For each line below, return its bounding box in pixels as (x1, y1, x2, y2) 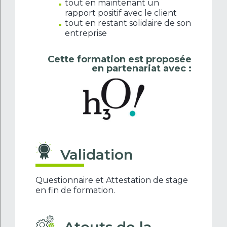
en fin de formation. (35, 185, 115, 195)
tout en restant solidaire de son (65, 18, 192, 28)
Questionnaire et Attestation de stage (35, 175, 188, 185)
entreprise (65, 28, 107, 38)
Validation (60, 145, 133, 163)
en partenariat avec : (91, 62, 192, 74)
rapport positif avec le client (65, 8, 177, 18)
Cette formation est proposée (47, 53, 192, 65)
